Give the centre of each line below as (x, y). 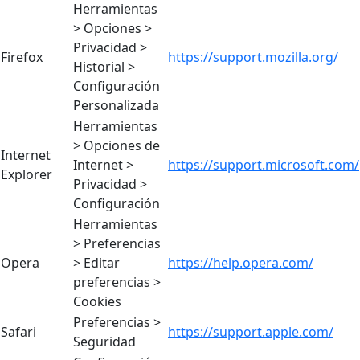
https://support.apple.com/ (251, 332)
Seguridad (104, 342)
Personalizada (116, 106)
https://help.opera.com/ (241, 263)
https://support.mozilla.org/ (253, 57)
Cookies (97, 302)
